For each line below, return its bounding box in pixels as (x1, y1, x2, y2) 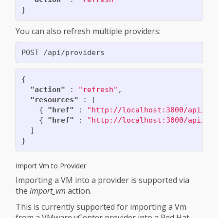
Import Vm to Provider (16, 161, 86, 171)
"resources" (30, 95, 78, 104)
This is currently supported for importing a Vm (16, 201, 186, 213)
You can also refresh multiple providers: (16, 26, 161, 37)
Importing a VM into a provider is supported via (16, 175, 189, 186)
